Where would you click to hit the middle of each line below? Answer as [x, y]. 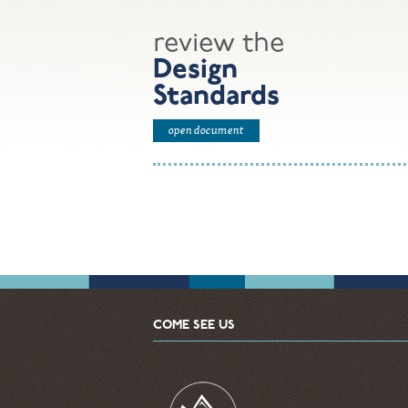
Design [195, 71]
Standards [216, 97]
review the [219, 44]
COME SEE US [194, 326]
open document [206, 129]
